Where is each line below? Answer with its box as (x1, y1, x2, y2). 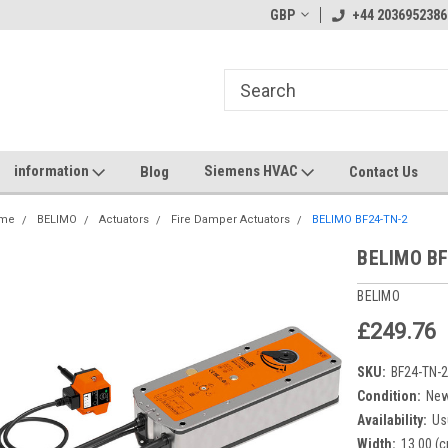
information (14, 162, 92, 180)
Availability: (357, 411, 428, 428)
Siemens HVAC (204, 162, 301, 180)
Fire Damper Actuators (171, 213, 291, 226)
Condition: (357, 387, 422, 404)
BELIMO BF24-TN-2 (312, 213, 408, 226)
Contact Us (349, 162, 418, 181)
